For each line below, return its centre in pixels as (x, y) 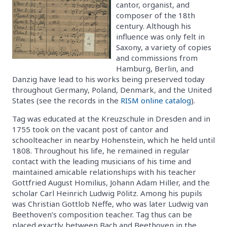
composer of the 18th (156, 15)
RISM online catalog (156, 100)
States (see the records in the (66, 100)
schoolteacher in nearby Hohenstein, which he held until (113, 140)
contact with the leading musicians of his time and (102, 161)
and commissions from (157, 58)
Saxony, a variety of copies (164, 47)
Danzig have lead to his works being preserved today (108, 79)
